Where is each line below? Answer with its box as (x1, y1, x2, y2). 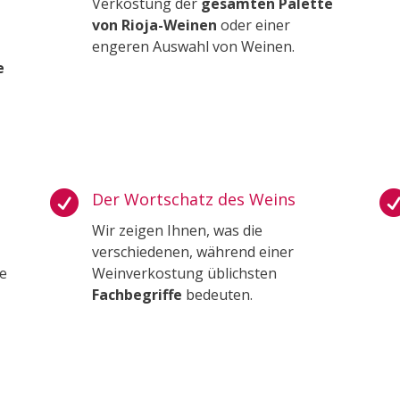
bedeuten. (185, 284, 253, 304)
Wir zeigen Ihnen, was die (91, 220, 262, 240)
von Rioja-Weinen (91, 14, 217, 35)
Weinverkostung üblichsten (91, 262, 277, 283)
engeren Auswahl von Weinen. (91, 36, 295, 56)
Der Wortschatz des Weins (91, 187, 296, 210)
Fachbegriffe (91, 284, 186, 304)
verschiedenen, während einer (91, 241, 294, 262)
